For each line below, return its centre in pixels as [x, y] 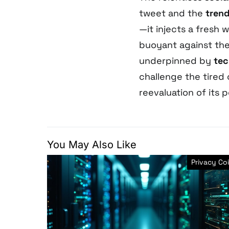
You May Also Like [92, 145]
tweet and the [172, 13]
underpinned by [176, 61]
